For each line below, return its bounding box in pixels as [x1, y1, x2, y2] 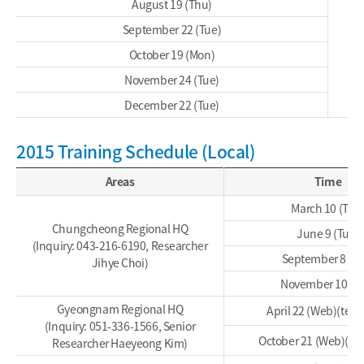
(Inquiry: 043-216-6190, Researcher [32, 236, 208, 253]
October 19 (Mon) [128, 45, 215, 63]
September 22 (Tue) [122, 20, 222, 37]
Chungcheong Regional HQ [51, 219, 188, 236]
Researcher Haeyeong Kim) [52, 334, 188, 351]
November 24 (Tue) [124, 71, 219, 88]
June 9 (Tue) [297, 224, 359, 241]
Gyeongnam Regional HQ [56, 300, 184, 317]
